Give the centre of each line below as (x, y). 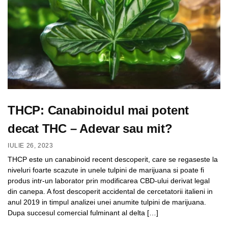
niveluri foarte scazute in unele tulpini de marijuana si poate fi (106, 170)
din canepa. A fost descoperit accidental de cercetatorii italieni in (110, 191)
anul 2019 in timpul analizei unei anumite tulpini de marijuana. (107, 202)
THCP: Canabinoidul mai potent (98, 110)
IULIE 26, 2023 (31, 145)
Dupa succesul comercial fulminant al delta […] (83, 212)
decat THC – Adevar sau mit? (90, 129)
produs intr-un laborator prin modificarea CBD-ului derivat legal (109, 180)
